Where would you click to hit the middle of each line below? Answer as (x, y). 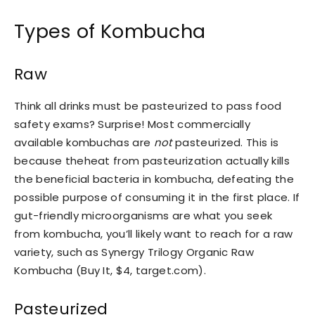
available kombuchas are (84, 142)
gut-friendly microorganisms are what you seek (143, 216)
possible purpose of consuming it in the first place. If (157, 197)
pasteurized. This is (225, 142)
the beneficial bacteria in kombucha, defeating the (154, 179)
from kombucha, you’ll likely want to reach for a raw (154, 234)
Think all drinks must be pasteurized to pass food (148, 106)
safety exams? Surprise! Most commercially (133, 124)
